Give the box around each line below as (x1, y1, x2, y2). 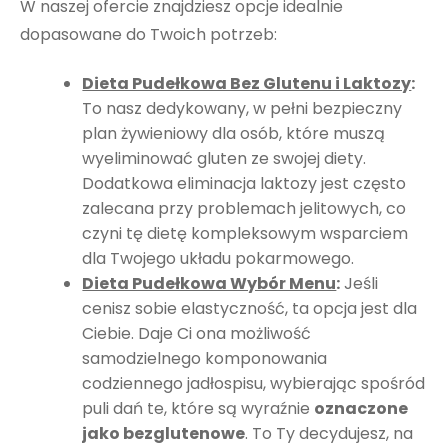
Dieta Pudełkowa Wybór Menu (82, 272, 337, 296)
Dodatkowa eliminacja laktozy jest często (82, 172, 407, 196)
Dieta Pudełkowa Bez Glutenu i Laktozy (82, 72, 412, 96)
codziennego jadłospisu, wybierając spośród (82, 372, 426, 396)
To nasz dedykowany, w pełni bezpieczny (82, 97, 403, 121)
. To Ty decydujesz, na (245, 422, 414, 446)
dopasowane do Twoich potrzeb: (20, 22, 277, 46)
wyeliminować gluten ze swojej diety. (82, 147, 367, 171)
